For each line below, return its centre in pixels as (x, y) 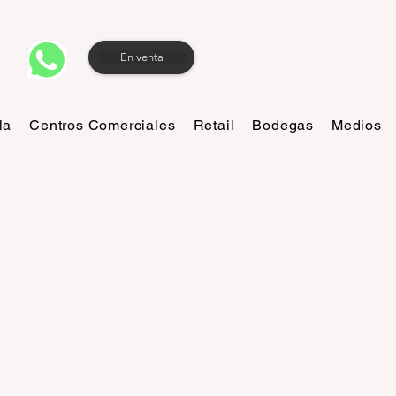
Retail (214, 125)
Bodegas (283, 125)
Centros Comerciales (103, 125)
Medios (356, 125)
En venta (141, 57)
